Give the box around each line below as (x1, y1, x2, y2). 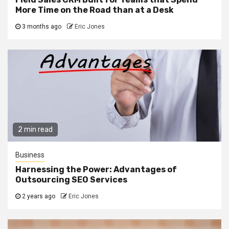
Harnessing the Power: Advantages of (15, 165, 177, 175)
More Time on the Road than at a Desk (15, 5, 174, 15)
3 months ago (20, 23, 63, 31)
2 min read (18, 125, 53, 134)
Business (15, 151, 44, 159)
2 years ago (20, 193, 57, 200)
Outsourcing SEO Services (15, 175, 127, 185)
